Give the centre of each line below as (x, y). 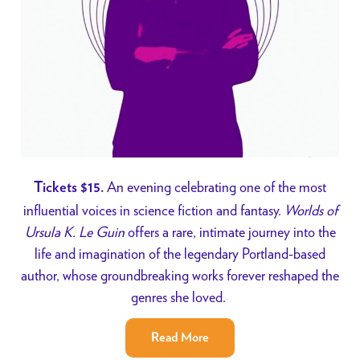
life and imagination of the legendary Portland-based (180, 253)
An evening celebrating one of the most (215, 186)
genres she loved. (180, 297)
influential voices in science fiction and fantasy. (153, 210)
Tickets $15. (69, 188)
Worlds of (311, 210)
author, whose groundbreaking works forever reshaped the (180, 275)
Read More (180, 338)
